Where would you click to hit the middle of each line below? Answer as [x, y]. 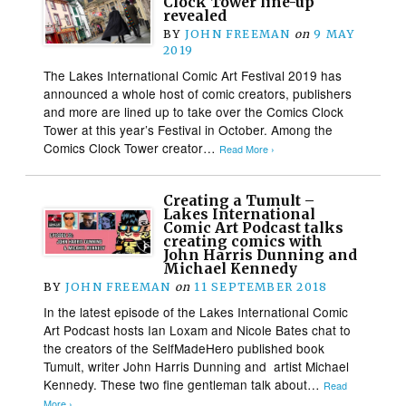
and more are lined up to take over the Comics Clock [194, 111]
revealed [195, 15]
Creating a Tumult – [239, 200]
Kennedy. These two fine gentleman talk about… [184, 384]
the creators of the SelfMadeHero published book [184, 348]
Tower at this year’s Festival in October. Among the [188, 129]
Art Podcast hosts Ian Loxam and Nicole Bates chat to [198, 329]
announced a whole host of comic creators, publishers [198, 93]
